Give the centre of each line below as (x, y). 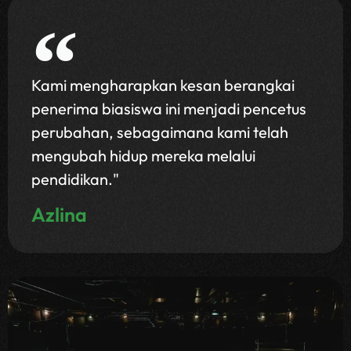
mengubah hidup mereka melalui (143, 156)
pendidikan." (75, 179)
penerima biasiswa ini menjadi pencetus (169, 109)
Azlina (59, 215)
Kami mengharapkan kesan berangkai (163, 85)
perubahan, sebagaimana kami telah (160, 132)
